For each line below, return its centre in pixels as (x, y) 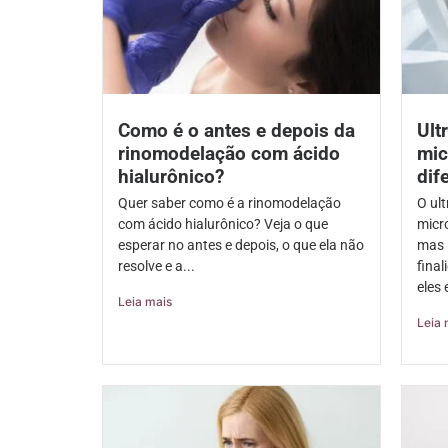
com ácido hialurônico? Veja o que (223, 224)
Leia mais (145, 302)
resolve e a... (156, 266)
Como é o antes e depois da (236, 131)
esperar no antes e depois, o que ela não (241, 245)
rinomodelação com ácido (229, 154)
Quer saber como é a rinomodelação (229, 203)
